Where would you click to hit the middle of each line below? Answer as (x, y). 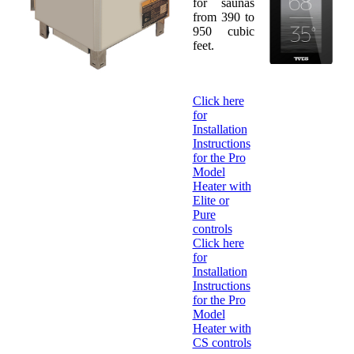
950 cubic (223, 31)
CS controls (222, 342)
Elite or (211, 200)
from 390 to (223, 17)
